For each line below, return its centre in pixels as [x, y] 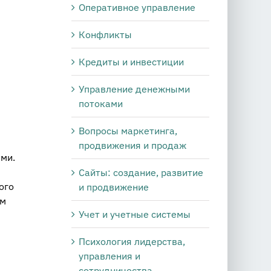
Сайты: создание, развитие [141, 172]
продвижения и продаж [132, 145]
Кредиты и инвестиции [131, 61]
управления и [109, 256]
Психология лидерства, [132, 241]
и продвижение [114, 187]
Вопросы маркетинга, [128, 130]
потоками [101, 103]
